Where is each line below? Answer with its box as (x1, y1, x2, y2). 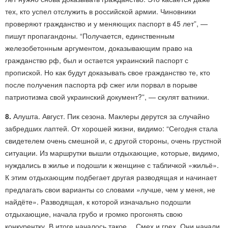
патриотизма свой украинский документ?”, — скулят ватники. (5, 92, 209, 102)
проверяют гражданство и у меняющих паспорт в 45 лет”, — (5, 18, 208, 28)
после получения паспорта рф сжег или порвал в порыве (5, 79, 197, 90)
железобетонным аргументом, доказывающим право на (5, 43, 192, 53)
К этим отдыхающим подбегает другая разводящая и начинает (5, 172, 217, 182)
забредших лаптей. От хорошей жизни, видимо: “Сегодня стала (5, 123, 218, 133)
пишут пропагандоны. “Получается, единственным (5, 31, 175, 41)
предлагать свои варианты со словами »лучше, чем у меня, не (5, 184, 215, 194)
